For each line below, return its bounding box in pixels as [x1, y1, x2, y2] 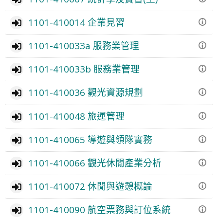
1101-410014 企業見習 [28, 16, 125, 28]
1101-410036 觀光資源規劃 [28, 86, 143, 99]
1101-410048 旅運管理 [28, 109, 125, 122]
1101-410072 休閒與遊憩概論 [28, 180, 152, 193]
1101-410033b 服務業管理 [28, 63, 140, 75]
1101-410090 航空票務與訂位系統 [28, 203, 171, 216]
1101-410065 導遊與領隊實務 [28, 133, 152, 145]
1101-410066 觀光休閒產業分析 [28, 157, 162, 169]
